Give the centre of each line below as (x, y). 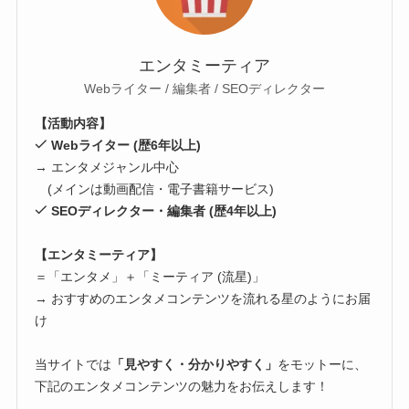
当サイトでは (73, 365)
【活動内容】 (73, 124)
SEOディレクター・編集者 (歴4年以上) (163, 212)
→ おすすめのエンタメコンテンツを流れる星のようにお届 (203, 299)
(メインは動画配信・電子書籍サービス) (155, 190)
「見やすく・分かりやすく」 (195, 365)
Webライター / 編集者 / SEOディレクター (204, 88)
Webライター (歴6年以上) (125, 146)
